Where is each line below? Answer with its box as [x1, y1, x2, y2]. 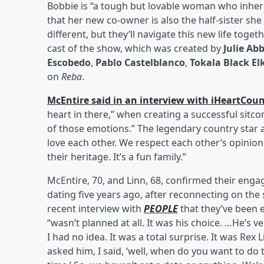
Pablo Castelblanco [95, 55, 185, 69]
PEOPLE [144, 202, 178, 215]
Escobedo [47, 55, 91, 69]
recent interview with [47, 202, 144, 215]
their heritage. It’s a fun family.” [47, 150, 186, 163]
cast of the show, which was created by [47, 41, 223, 55]
